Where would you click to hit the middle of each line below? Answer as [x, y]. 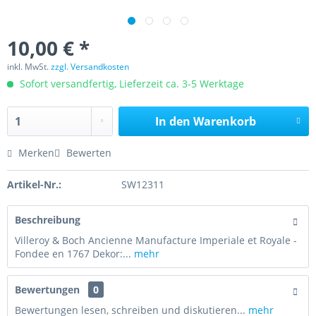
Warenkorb [224, 121]
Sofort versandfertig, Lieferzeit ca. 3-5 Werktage [130, 84]
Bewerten [87, 153]
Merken [36, 153]
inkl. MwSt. [29, 67]
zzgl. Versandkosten [90, 67]
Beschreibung [48, 220]
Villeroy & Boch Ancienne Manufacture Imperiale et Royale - [156, 240]
